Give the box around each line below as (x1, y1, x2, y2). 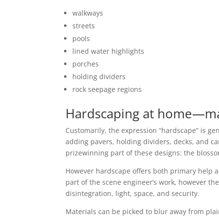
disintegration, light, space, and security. (66, 189, 200, 198)
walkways (72, 8, 104, 18)
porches (72, 59, 99, 68)
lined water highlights (72, 46, 145, 56)
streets (72, 21, 95, 30)
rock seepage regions (72, 85, 142, 94)
